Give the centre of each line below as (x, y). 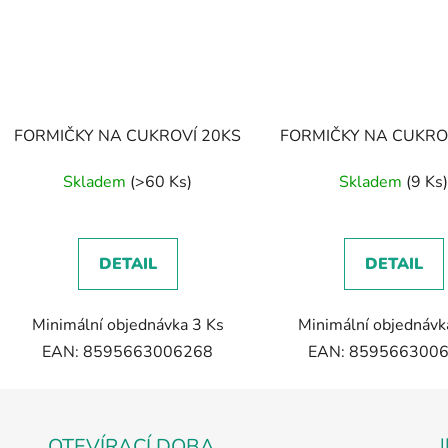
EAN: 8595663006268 (128, 351)
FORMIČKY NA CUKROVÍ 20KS (128, 135)
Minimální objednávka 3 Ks (127, 324)
